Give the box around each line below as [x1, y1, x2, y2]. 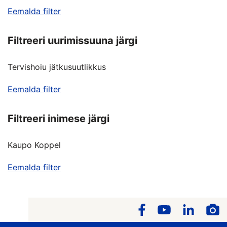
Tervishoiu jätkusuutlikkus [8, 61, 106, 72]
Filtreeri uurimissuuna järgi [8, 34, 137, 47]
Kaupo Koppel [8, 139, 61, 150]
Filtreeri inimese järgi [8, 112, 109, 125]
